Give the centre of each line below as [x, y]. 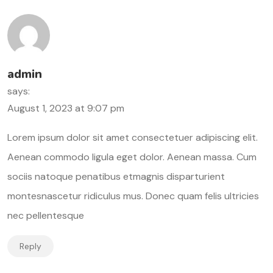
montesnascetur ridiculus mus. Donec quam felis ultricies [133, 196]
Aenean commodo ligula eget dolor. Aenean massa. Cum [132, 157]
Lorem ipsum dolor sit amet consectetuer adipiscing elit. [133, 137]
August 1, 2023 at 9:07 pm [66, 108]
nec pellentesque [46, 215]
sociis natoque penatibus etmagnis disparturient [116, 176]
